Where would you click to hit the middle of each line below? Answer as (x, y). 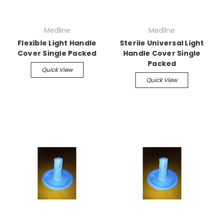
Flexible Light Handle (57, 43)
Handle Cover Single (162, 53)
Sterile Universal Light (162, 43)
